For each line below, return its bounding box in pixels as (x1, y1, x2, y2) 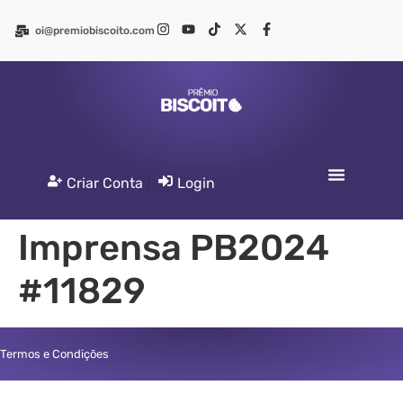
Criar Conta (67, 175, 144, 193)
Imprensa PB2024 (18, 227, 329, 270)
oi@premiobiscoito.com (34, 24, 155, 37)
